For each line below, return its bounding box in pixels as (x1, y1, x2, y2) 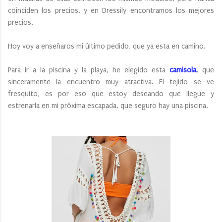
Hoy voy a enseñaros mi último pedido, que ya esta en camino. (8, 42, 206, 51)
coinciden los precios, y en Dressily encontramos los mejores (8, 6, 214, 15)
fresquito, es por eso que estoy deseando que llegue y (8, 89, 214, 98)
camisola (169, 65, 196, 74)
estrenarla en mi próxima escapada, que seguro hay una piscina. (8, 101, 208, 110)
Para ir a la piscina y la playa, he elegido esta (8, 65, 169, 74)
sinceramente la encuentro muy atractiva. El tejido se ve (8, 77, 214, 86)
